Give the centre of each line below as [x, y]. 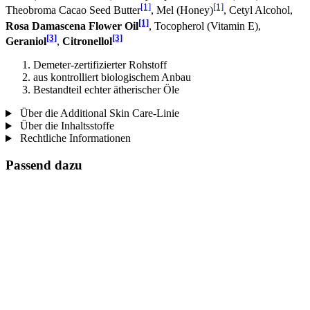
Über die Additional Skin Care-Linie [98, 113]
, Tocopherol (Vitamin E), [205, 26]
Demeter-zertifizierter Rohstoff [100, 65]
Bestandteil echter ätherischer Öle [106, 90]
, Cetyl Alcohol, [258, 10]
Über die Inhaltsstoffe [65, 126]
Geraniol [26, 42]
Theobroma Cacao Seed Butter [73, 10]
